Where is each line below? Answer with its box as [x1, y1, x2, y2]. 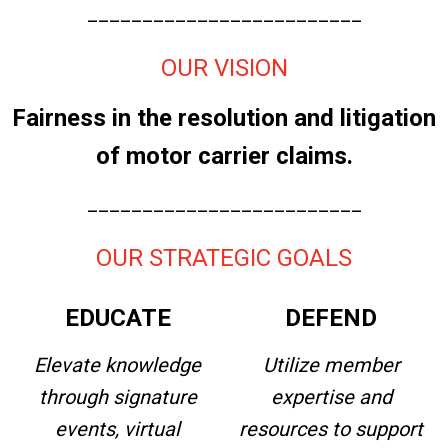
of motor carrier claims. [95, 142, 353, 170]
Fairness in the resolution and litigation [12, 104, 436, 132]
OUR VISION [160, 54, 288, 82]
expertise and [270, 385, 392, 409]
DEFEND [285, 304, 377, 332]
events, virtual [55, 417, 180, 441]
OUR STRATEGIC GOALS [96, 244, 352, 272]
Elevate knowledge [34, 353, 201, 377]
